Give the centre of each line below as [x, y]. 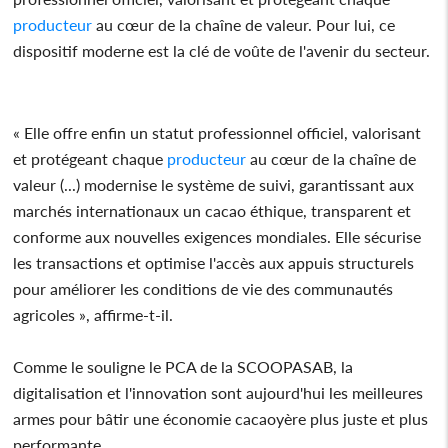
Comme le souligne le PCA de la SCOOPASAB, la [183, 366]
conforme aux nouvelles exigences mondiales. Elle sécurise [217, 236]
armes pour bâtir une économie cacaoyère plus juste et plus [221, 418]
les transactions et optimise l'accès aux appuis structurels [214, 262]
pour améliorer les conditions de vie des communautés [203, 288]
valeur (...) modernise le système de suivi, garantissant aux [214, 184]
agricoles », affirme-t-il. [93, 314]
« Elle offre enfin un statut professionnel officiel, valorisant [217, 132]
